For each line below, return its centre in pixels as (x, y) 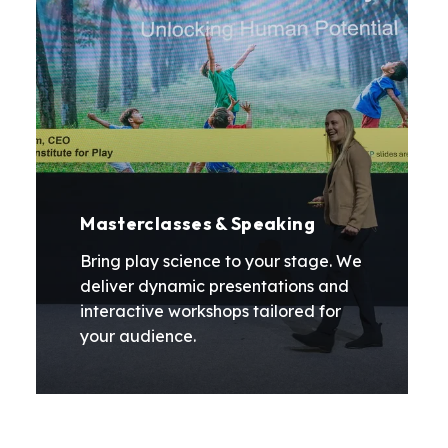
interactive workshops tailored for (211, 311)
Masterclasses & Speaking (197, 224)
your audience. (138, 336)
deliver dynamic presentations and (215, 286)
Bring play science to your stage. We (221, 261)
